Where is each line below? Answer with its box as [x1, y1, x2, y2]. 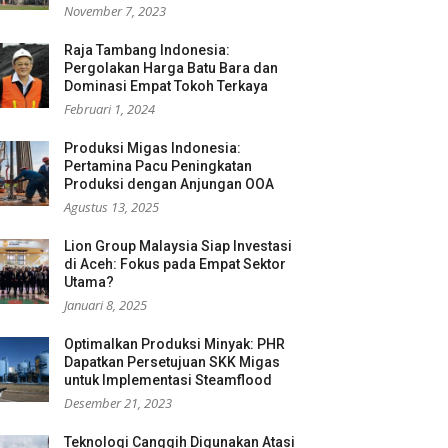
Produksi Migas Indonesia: [64, 140, 241, 156]
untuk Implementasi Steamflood [64, 372, 272, 388]
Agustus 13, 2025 [64, 198, 159, 216]
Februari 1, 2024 [64, 100, 155, 118]
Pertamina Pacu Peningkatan [64, 158, 252, 174]
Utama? [64, 274, 114, 290]
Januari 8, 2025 [64, 296, 147, 314]
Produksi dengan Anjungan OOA [64, 176, 274, 192]
